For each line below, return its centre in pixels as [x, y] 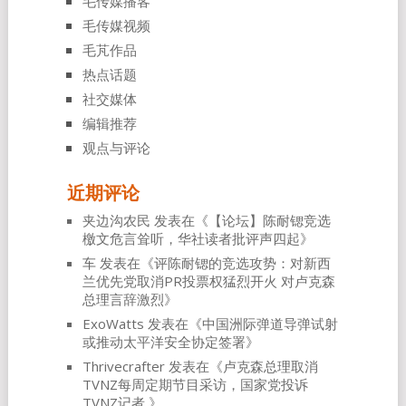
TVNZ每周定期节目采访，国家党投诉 [195, 385]
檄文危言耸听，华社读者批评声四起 [191, 239]
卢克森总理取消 [270, 367]
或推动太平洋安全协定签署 [164, 342]
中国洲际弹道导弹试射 [270, 324]
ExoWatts [113, 324]
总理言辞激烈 [123, 300]
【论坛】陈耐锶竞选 [269, 221]
